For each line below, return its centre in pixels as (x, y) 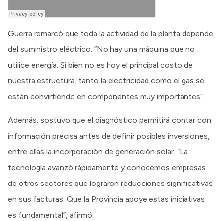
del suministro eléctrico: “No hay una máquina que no (101, 49)
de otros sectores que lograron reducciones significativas (110, 183)
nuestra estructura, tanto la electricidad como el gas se (106, 80)
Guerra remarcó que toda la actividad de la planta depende (110, 33)
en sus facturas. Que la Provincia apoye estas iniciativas (106, 199)
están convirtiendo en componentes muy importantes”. (106, 96)
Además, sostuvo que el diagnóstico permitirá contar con (110, 120)
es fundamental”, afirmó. (51, 215)
